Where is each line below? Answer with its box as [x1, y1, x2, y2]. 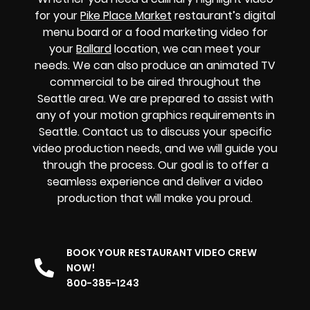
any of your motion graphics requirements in [35, 107, 275, 124]
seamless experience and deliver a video [47, 174, 263, 190]
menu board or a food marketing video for [42, 24, 268, 41]
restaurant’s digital [172, 8, 275, 24]
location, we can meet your [111, 41, 261, 57]
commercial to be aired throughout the [49, 74, 261, 91]
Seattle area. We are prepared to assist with [37, 91, 273, 107]
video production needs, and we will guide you [33, 140, 277, 157]
